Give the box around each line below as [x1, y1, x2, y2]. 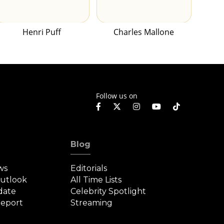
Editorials [70, 163, 107, 173]
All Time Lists [70, 175, 121, 185]
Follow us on [96, 90, 137, 100]
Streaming [70, 198, 112, 208]
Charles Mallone [113, 26, 174, 38]
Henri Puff [22, 26, 61, 38]
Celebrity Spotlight [70, 186, 146, 196]
